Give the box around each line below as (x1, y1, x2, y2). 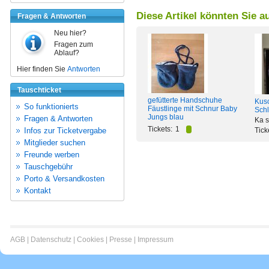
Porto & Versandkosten (24, 174, 104, 183)
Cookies (77, 235, 104, 244)
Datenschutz (31, 235, 71, 244)
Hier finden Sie (17, 65, 67, 73)
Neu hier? (54, 29, 86, 37)
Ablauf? (54, 49, 79, 57)
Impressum (138, 235, 174, 244)
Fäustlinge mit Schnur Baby (148, 104, 237, 113)
